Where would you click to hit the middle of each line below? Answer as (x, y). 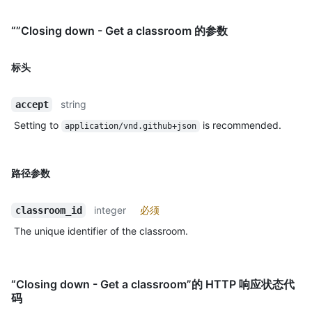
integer (110, 210)
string (74, 104)
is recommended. (240, 125)
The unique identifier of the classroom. (101, 231)
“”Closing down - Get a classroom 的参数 (119, 30)
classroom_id (48, 210)
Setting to (38, 125)
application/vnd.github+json (130, 126)
